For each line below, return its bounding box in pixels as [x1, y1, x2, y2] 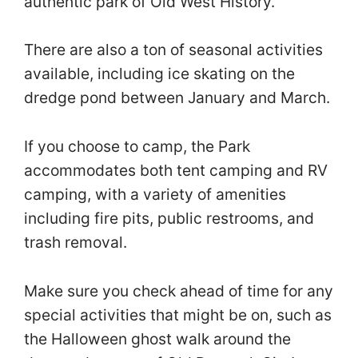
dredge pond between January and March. [24, 88, 334, 108]
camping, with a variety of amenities [24, 184, 286, 204]
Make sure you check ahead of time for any [24, 280, 333, 300]
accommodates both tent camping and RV [24, 160, 328, 180]
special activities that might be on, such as [24, 304, 332, 324]
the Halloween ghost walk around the [24, 328, 291, 348]
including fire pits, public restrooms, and [24, 208, 314, 228]
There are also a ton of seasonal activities [24, 40, 323, 60]
